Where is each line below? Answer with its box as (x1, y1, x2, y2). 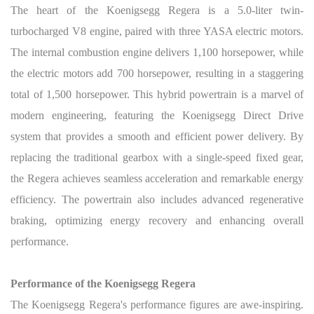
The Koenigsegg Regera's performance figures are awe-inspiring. (11, 299, 303, 310)
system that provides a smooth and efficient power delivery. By (11, 130, 303, 142)
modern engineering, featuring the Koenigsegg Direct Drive (11, 109, 303, 121)
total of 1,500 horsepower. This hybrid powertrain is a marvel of (11, 88, 303, 100)
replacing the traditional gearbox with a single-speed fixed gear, (11, 151, 303, 163)
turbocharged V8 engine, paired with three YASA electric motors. (11, 25, 303, 37)
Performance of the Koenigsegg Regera (11, 278, 196, 289)
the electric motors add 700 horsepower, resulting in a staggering (11, 67, 303, 79)
